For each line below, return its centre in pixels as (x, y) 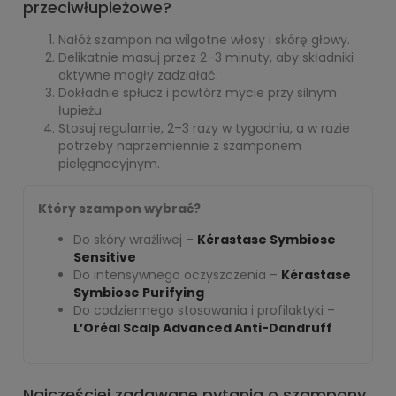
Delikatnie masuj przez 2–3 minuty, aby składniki (206, 57)
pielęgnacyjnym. (109, 164)
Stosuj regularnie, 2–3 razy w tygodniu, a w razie (204, 128)
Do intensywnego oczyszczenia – (177, 275)
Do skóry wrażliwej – (135, 240)
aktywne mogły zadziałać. (138, 75)
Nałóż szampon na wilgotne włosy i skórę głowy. (204, 40)
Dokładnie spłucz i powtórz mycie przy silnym (198, 93)
